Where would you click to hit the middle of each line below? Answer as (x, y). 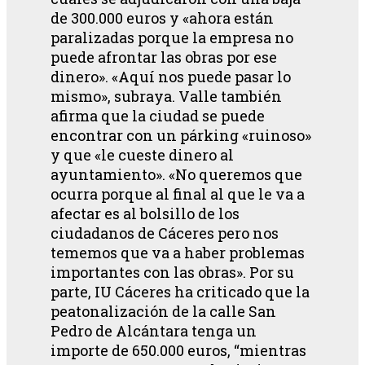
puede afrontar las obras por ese (164, 57)
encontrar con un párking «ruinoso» (181, 135)
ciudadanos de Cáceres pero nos (165, 233)
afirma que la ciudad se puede (158, 115)
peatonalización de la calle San (163, 311)
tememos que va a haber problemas (178, 252)
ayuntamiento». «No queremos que (176, 174)
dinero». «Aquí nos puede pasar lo (171, 76)
